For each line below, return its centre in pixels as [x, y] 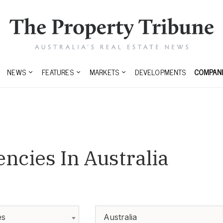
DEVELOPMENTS [161, 72]
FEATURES [58, 72]
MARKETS [104, 72]
